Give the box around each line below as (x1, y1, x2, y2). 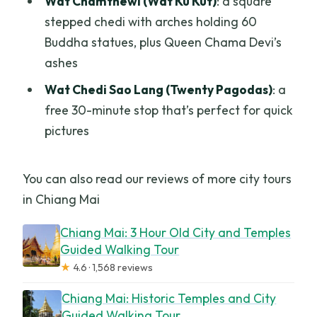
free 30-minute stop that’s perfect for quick (44, 102, 293, 119)
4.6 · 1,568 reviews (71, 260, 154, 274)
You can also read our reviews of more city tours (23, 170, 292, 187)
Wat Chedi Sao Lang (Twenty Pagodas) (44, 81, 272, 98)
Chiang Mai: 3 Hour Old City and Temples (60, 224, 292, 241)
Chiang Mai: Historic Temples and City (62, 289, 277, 306)
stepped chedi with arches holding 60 (44, 13, 257, 30)
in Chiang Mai (23, 190, 100, 207)
